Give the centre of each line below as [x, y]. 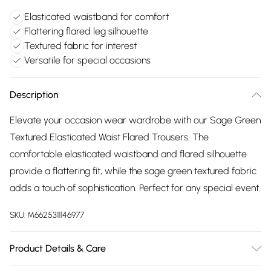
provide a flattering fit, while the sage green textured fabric [133, 171]
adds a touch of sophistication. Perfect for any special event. [135, 188]
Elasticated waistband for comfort [96, 17]
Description [34, 95]
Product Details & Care [58, 248]
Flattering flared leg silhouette [86, 31]
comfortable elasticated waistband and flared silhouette [128, 154]
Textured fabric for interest [80, 46]
